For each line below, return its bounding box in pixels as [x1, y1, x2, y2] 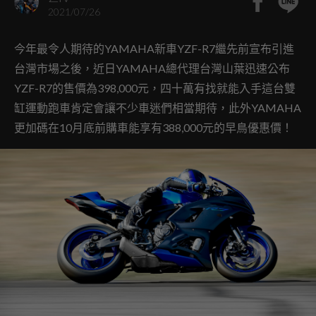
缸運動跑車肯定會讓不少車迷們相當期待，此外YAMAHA [14, 101, 301, 114]
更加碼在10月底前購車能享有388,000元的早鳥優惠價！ [14, 121, 293, 134]
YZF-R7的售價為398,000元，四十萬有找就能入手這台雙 [14, 81, 296, 95]
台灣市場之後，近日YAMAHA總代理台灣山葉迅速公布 [14, 61, 290, 75]
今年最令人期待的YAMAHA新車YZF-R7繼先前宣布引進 [14, 42, 294, 55]
